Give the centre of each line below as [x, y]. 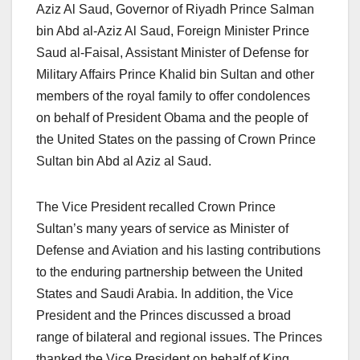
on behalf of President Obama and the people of [172, 118]
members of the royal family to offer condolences [173, 96]
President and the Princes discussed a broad [164, 316]
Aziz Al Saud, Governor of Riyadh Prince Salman [175, 10]
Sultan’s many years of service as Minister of [162, 229]
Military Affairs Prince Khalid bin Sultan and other [175, 75]
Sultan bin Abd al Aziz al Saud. [124, 162]
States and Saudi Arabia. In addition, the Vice [165, 294]
